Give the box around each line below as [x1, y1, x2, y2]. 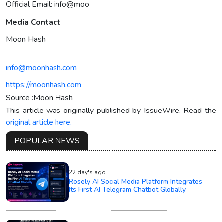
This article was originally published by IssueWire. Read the [6, 105, 216, 116]
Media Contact [6, 17, 60, 28]
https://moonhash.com [6, 79, 81, 91]
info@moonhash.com [6, 62, 77, 74]
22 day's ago [69, 168, 106, 177]
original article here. [6, 117, 72, 128]
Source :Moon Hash [6, 92, 73, 104]
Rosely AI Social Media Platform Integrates [69, 177, 203, 187]
